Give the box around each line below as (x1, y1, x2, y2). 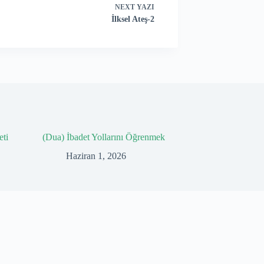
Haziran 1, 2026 (66, 151, 126, 161)
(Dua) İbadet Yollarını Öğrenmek (42, 131, 165, 142)
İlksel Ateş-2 (111, 14, 154, 24)
